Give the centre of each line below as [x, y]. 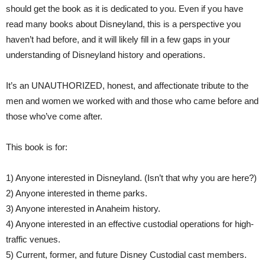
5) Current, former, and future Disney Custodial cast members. [126, 255]
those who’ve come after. [54, 117]
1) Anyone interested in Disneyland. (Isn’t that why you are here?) [131, 178]
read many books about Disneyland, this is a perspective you [123, 24]
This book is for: [37, 147]
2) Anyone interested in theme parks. [77, 193]
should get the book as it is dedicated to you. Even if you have [125, 9]
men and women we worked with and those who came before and [132, 101]
